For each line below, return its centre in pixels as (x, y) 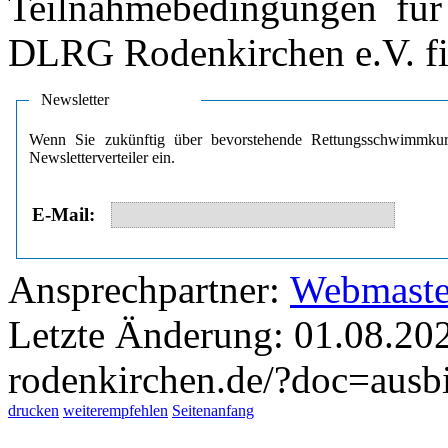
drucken (33, 410)
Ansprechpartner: (149, 289)
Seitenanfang (213, 410)
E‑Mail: (63, 215)
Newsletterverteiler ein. (102, 157)
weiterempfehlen (115, 410)
